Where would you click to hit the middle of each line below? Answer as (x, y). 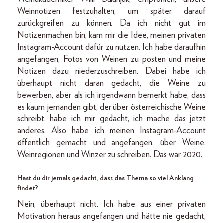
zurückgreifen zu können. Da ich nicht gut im (111, 23)
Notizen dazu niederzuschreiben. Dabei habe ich (111, 71)
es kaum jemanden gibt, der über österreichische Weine (111, 107)
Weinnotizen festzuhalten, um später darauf (111, 11)
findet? (28, 188)
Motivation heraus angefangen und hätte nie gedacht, (111, 216)
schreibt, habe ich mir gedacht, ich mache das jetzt (111, 119)
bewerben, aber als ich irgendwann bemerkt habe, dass (111, 95)
